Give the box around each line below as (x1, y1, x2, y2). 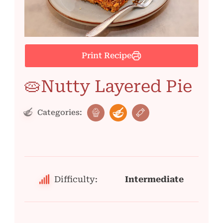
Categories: (35, 108, 82, 117)
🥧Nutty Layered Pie (24, 76, 192, 96)
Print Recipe (82, 50, 131, 60)
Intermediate (125, 174, 184, 184)
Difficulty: (54, 174, 98, 184)
